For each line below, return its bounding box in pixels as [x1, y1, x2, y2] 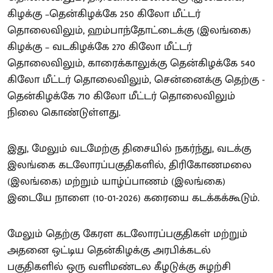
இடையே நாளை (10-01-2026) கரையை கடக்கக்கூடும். [7, 188, 260, 207]
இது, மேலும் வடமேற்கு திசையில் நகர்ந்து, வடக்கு [7, 139, 251, 158]
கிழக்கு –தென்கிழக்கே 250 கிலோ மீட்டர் [7, 4, 200, 23]
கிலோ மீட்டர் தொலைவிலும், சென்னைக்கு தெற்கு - [7, 70, 265, 89]
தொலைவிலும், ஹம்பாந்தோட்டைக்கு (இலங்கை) [7, 21, 251, 40]
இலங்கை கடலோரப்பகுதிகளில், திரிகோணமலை [7, 155, 252, 174]
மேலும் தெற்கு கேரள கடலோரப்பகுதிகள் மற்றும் [7, 224, 247, 243]
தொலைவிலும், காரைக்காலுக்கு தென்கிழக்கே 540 [7, 54, 255, 73]
